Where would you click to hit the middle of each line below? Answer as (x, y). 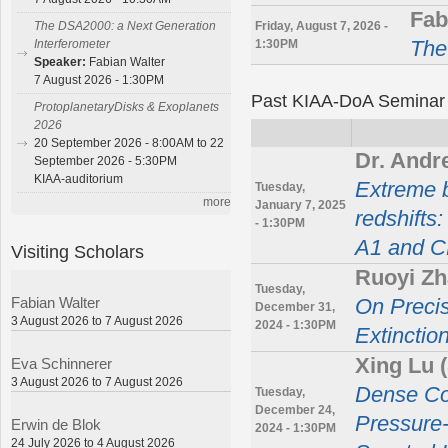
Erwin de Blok (56, 424)
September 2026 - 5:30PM (105, 161)
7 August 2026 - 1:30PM (99, 80)
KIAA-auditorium (78, 179)
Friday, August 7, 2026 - (321, 25)
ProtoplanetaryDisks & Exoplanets (126, 107)
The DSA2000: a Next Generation (125, 26)
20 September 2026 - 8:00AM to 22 (129, 143)
